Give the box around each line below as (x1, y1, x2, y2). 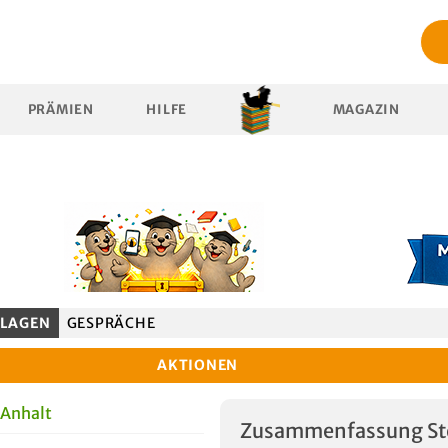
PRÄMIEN (27, 101, 94, 118)
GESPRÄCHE (66, 314, 156, 332)
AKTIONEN (157, 356, 239, 374)
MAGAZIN (332, 101, 400, 118)
